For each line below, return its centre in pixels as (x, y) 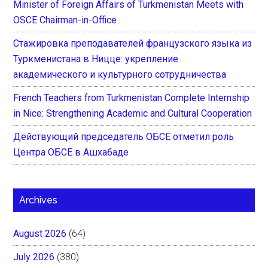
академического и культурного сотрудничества (120, 75)
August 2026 (40, 234)
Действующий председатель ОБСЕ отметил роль (124, 137)
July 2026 (34, 257)
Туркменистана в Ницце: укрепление (96, 59)
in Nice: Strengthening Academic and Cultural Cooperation (133, 114)
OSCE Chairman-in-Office (65, 20)
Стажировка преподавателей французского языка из (133, 44)
